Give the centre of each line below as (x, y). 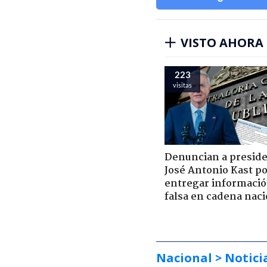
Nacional (184, 257)
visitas (182, 85)
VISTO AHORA (222, 42)
